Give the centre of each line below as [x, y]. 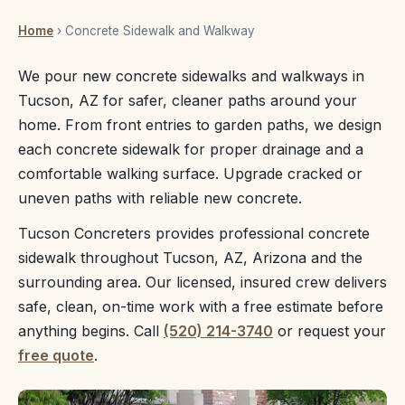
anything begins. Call [91, 331]
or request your [330, 331]
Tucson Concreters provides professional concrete [194, 233]
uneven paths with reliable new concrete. [160, 198]
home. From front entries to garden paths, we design [200, 125]
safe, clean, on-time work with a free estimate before [201, 306]
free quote [56, 355]
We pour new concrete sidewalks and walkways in [191, 76]
